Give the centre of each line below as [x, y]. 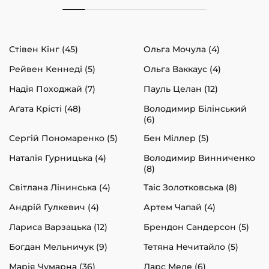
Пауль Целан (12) [181, 89]
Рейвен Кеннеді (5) [52, 69]
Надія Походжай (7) [52, 89]
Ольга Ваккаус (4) [182, 69]
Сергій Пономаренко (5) [63, 138]
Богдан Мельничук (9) [58, 246]
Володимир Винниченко [199, 158]
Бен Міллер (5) [176, 138]
